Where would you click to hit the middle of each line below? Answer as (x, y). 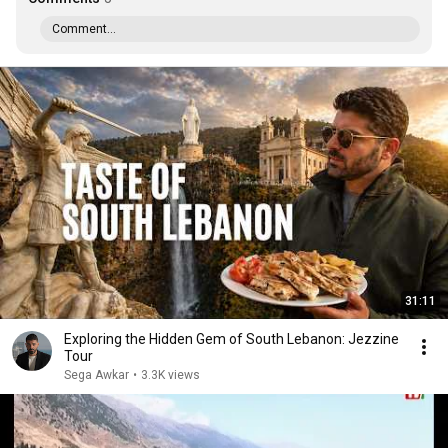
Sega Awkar (96, 375)
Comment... (84, 29)
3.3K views (170, 375)
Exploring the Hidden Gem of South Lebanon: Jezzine (231, 339)
